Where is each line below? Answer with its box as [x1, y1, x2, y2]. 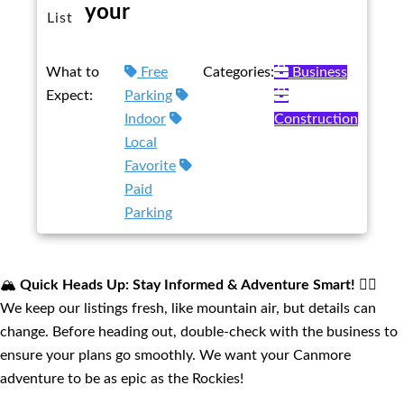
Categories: [202, 64, 274, 79]
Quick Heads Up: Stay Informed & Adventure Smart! [16, 277, 355, 292]
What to [46, 64, 100, 79]
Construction [273, 111, 358, 126]
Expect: [46, 87, 94, 103]
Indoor [124, 111, 166, 126]
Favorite [124, 158, 176, 173]
